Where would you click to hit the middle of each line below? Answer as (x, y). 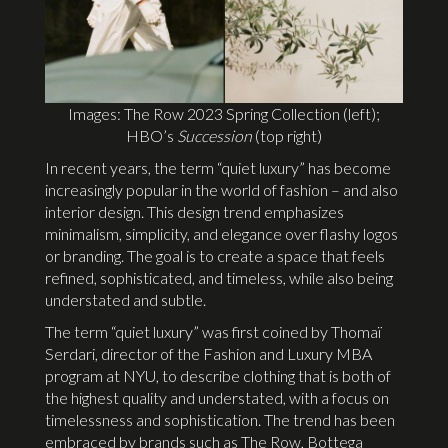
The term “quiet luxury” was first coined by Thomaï (213, 331)
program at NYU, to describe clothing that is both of (218, 375)
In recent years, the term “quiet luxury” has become (218, 167)
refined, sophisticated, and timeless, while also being (219, 277)
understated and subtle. (125, 299)
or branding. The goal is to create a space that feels (215, 255)
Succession (214, 135)
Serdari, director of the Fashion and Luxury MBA (208, 353)
